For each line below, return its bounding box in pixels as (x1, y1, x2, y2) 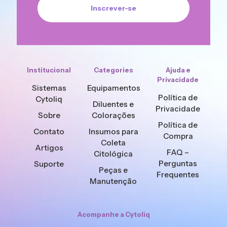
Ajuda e (165, 66, 191, 74)
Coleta (101, 138, 126, 147)
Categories (93, 66, 133, 74)
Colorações (91, 110, 135, 120)
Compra (163, 131, 193, 141)
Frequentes (157, 170, 200, 179)
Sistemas (31, 83, 66, 93)
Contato (33, 127, 65, 136)
